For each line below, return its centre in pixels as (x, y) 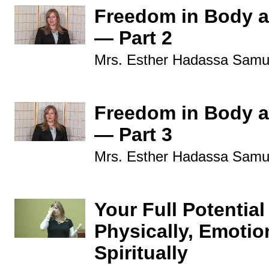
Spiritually (141, 253)
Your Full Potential (180, 210)
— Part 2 (133, 38)
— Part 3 (133, 134)
